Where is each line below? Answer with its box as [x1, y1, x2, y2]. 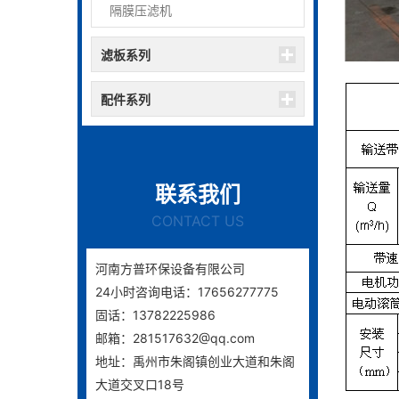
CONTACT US [151, 212, 244, 230]
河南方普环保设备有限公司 [95, 261, 245, 276]
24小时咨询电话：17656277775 [95, 284, 279, 299]
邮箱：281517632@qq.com [95, 330, 255, 346]
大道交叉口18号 [95, 377, 184, 392]
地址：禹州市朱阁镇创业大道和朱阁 [95, 354, 295, 369]
